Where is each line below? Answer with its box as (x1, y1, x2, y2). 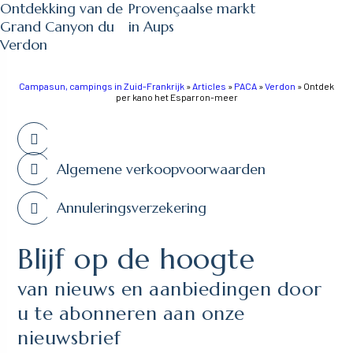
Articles (192, 80, 226, 92)
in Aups (128, 17, 174, 36)
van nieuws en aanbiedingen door (17, 277, 322, 301)
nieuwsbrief (17, 325, 121, 350)
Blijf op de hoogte (17, 240, 255, 277)
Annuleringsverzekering (57, 199, 207, 217)
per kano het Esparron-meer (115, 91, 238, 103)
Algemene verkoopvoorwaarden (57, 159, 266, 178)
